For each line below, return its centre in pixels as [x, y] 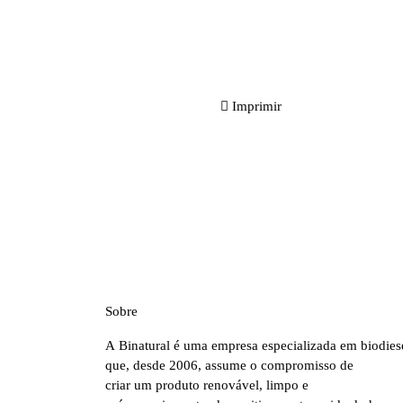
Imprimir [257, 106]
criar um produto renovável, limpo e [207, 385]
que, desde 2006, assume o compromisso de [229, 365]
